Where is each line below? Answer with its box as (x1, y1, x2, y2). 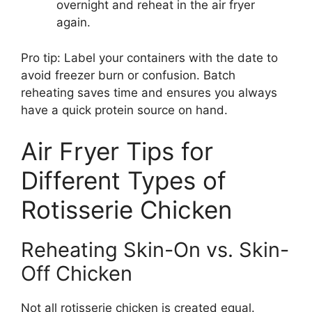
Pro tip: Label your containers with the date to (21, 50, 278, 65)
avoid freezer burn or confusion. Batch (21, 68, 235, 82)
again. (56, 15, 91, 30)
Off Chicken (21, 261, 132, 286)
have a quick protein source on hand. (21, 102, 228, 117)
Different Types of (21, 166, 226, 196)
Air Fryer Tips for (21, 136, 213, 166)
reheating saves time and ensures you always (21, 85, 277, 100)
